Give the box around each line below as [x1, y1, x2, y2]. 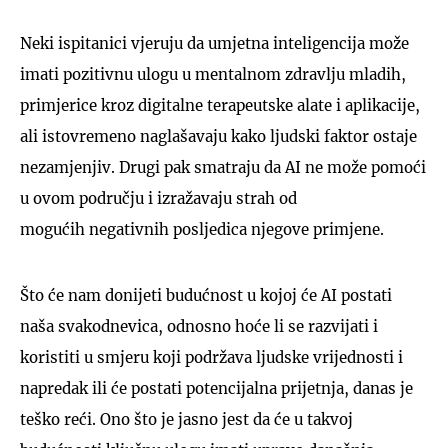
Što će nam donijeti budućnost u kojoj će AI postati [20, 285, 392, 305]
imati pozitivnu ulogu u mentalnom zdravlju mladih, [20, 64, 406, 84]
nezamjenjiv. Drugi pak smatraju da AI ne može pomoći [20, 157, 426, 177]
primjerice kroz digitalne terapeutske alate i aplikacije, [20, 95, 420, 115]
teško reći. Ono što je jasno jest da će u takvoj [20, 409, 353, 429]
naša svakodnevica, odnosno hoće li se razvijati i [20, 316, 378, 336]
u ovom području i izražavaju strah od [20, 188, 297, 208]
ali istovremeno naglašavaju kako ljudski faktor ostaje [20, 126, 417, 146]
